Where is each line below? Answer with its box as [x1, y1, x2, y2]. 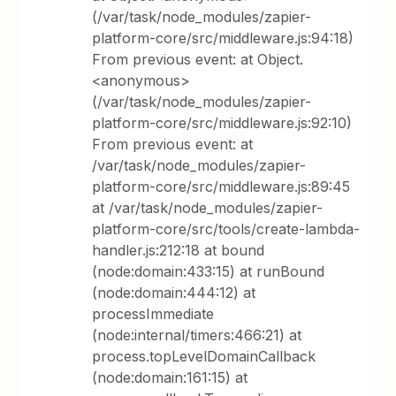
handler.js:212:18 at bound [92, 240, 265, 259]
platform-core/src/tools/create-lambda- [92, 219, 361, 238]
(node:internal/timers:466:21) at [92, 325, 302, 344]
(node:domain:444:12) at [92, 283, 256, 301]
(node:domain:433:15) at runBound [92, 262, 325, 280]
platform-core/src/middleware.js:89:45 [92, 177, 351, 195]
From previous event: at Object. [92, 49, 304, 68]
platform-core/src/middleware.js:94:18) [92, 28, 354, 47]
